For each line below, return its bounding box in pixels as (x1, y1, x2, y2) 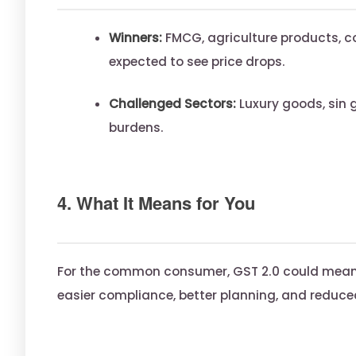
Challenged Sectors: (109, 95, 236, 113)
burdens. (109, 119, 164, 137)
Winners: (109, 29, 162, 47)
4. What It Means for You (57, 190, 255, 216)
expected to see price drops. (109, 53, 285, 71)
